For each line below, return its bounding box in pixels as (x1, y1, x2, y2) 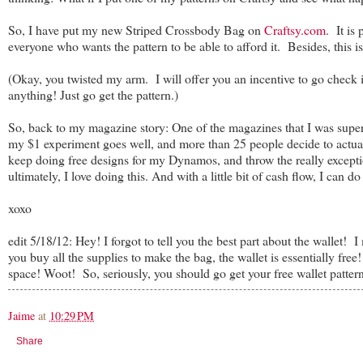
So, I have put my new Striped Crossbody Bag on (8, 20, 264, 38)
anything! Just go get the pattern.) (8, 85, 178, 103)
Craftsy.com (264, 20, 326, 38)
